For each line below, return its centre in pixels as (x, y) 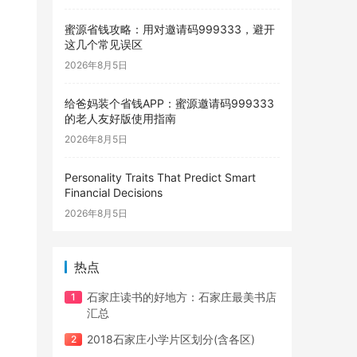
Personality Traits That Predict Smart (160, 177)
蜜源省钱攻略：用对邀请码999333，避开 (170, 29)
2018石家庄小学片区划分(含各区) (171, 339)
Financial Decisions (114, 192)
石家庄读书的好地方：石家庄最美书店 (182, 297)
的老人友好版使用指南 (120, 118)
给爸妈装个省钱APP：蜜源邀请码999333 (169, 103)
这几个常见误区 (104, 44)
